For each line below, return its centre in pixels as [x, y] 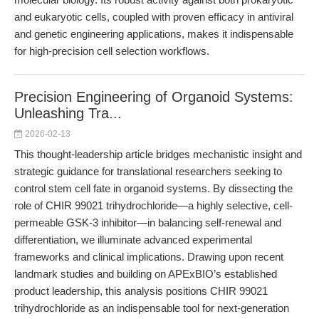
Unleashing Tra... [68, 113]
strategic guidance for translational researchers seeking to [148, 171]
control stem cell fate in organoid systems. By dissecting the [153, 188]
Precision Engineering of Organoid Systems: [154, 97]
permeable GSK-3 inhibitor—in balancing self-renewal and [148, 223]
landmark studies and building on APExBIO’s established [146, 274]
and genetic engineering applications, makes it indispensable [154, 34]
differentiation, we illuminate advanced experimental [133, 240]
